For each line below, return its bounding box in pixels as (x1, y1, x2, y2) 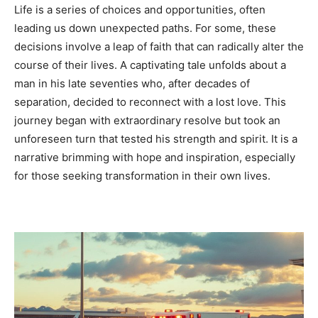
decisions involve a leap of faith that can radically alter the (14, 40, 304, 54)
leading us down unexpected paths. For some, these (14, 21, 276, 35)
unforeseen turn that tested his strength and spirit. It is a (14, 132, 297, 146)
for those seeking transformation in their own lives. (14, 169, 270, 183)
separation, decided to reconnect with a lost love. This (14, 95, 286, 109)
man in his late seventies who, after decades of (14, 77, 250, 91)
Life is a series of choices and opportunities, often (14, 3, 265, 17)
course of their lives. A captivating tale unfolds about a (14, 58, 286, 72)
